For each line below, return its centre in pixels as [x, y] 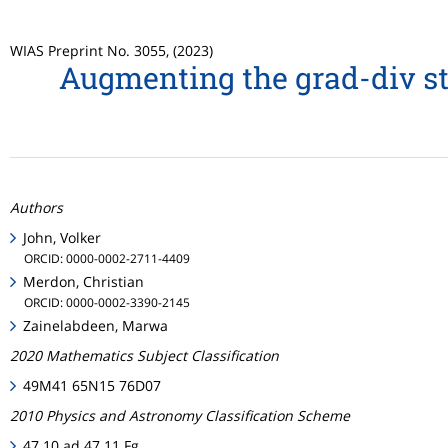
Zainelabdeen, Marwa [96, 326]
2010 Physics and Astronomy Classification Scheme [180, 416]
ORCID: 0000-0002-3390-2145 [107, 302]
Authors [36, 207]
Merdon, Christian [84, 282]
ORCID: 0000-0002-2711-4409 [107, 258]
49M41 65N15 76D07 [92, 386]
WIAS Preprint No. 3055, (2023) [111, 50]
